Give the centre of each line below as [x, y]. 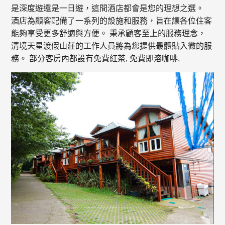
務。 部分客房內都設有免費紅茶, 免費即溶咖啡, [96, 59]
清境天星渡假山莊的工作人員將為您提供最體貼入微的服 [112, 46]
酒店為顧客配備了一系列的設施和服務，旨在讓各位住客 [112, 21]
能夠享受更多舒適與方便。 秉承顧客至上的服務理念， [109, 34]
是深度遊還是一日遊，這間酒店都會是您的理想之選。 [108, 9]
